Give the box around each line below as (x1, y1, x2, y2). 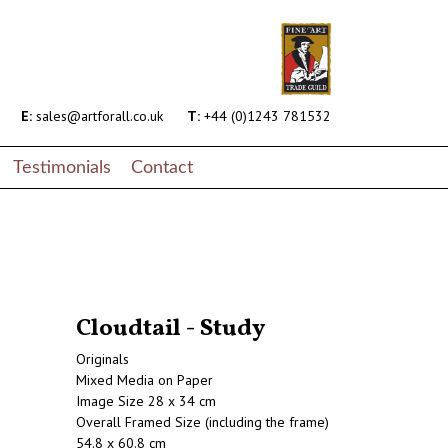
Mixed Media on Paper (76, 371, 213, 390)
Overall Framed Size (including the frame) (76, 413, 329, 432)
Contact (131, 158, 193, 176)
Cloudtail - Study (76, 312, 265, 347)
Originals (76, 350, 129, 369)
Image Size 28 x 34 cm (76, 392, 216, 411)
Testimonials (13, 158, 111, 176)
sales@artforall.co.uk (32, 107, 163, 126)
